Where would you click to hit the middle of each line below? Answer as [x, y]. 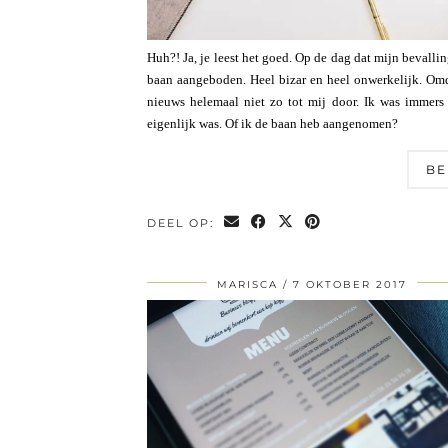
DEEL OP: [183, 223]
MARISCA [247, 285]
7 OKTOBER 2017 [350, 285]
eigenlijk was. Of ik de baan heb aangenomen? [272, 124]
